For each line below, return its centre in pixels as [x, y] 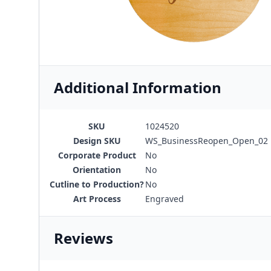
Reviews [83, 238]
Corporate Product [97, 155]
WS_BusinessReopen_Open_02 [207, 141]
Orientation [97, 170]
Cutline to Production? [97, 184]
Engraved [165, 199]
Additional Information [138, 88]
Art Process [97, 199]
